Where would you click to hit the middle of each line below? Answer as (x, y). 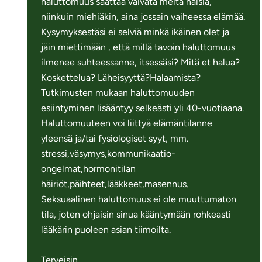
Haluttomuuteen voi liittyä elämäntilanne (127, 123)
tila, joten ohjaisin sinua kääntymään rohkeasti (136, 214)
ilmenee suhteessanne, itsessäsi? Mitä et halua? (141, 62)
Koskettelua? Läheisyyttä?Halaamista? (121, 77)
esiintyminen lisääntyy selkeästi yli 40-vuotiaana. (143, 108)
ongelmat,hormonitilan (89, 168)
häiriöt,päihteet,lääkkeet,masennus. (115, 184)
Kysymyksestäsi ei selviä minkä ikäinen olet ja (135, 32)
